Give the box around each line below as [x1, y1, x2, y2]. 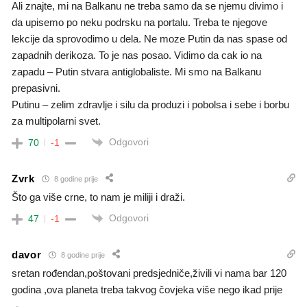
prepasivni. [12, 82, 60, 94]
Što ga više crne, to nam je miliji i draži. [12, 191, 185, 203]
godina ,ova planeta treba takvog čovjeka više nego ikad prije [12, 284, 282, 296]
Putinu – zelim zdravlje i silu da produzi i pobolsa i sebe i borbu [12, 98, 289, 110]
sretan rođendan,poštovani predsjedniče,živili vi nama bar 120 [12, 267, 286, 280]
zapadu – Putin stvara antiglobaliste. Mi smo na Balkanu [12, 65, 261, 77]
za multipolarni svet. [12, 114, 101, 127]
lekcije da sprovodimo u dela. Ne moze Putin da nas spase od [12, 32, 287, 45]
